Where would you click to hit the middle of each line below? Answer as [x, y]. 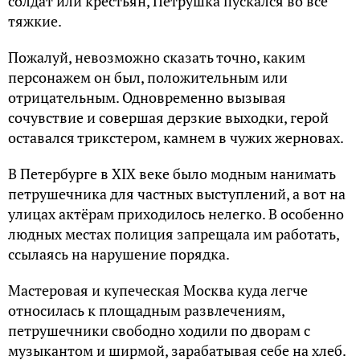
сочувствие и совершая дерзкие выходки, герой [168, 118]
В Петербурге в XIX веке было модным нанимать [172, 174]
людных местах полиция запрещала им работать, [174, 234]
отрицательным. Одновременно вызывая [147, 98]
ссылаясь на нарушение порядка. [119, 254]
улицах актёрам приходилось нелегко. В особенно [176, 214]
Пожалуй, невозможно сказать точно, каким [157, 57]
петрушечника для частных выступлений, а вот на [177, 194]
